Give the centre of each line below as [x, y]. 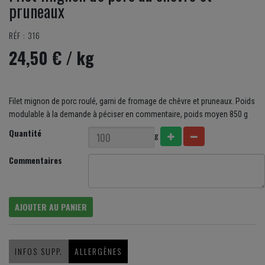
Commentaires [35, 160]
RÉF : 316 [25, 35]
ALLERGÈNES [98, 251]
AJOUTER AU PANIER [51, 207]
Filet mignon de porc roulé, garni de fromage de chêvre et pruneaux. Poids [132, 101]
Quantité [25, 133]
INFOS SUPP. [39, 251]
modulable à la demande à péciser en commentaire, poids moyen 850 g [128, 114]
